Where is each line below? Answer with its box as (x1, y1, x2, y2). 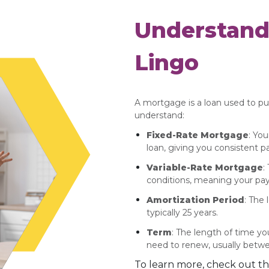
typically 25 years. (147, 207, 218, 218)
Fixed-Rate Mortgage (147, 129, 249, 141)
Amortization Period (147, 194, 244, 205)
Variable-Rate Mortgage (147, 162, 263, 173)
